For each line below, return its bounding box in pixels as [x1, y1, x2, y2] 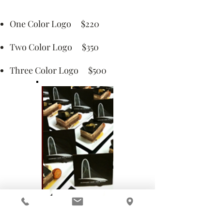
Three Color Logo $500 [10, 64, 107, 76]
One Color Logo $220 [10, 18, 99, 30]
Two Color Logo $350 [10, 41, 99, 53]
